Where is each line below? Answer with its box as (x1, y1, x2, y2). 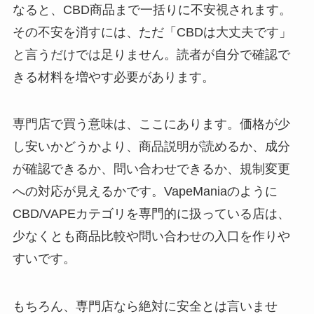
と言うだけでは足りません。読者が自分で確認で (12, 47, 290, 62)
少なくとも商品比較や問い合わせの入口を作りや (12, 229, 290, 244)
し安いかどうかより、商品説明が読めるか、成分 (12, 139, 290, 154)
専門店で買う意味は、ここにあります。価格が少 (12, 117, 290, 132)
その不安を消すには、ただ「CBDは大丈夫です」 (12, 25, 292, 39)
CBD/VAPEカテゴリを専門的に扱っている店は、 (12, 207, 290, 221)
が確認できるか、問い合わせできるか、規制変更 (12, 162, 290, 177)
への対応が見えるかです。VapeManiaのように (12, 184, 278, 199)
